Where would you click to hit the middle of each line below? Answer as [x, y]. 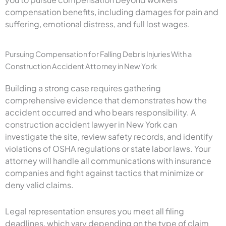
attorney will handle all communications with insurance [108, 160]
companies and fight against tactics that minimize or [104, 173]
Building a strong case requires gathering [83, 88]
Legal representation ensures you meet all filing [95, 211]
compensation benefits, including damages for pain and [112, 12]
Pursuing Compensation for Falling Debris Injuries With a [98, 54]
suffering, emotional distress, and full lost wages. [98, 24]
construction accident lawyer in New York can [91, 124]
